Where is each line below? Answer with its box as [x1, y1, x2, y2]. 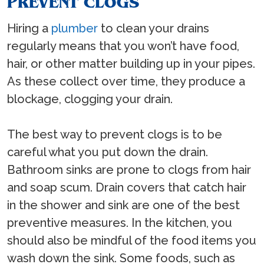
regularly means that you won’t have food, [7, 38, 239, 53]
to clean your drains [98, 21, 209, 35]
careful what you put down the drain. [7, 144, 208, 159]
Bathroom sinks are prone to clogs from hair [7, 162, 251, 177]
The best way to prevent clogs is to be [7, 127, 222, 141]
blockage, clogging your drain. [7, 91, 173, 106]
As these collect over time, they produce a [7, 74, 245, 88]
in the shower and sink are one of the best [7, 197, 240, 212]
